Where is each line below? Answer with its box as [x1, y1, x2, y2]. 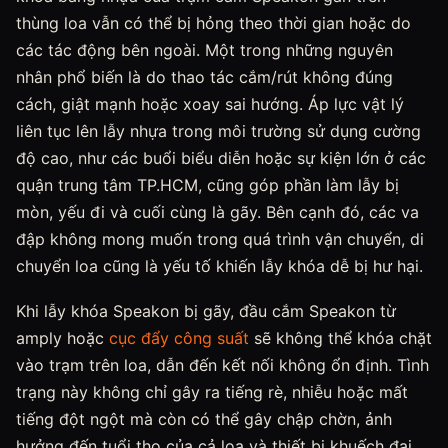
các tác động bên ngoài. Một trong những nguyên [16, 40, 393, 60]
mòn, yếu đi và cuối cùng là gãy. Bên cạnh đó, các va [16, 202, 419, 222]
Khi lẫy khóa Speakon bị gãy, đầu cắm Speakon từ [16, 301, 396, 321]
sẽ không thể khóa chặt [249, 328, 432, 348]
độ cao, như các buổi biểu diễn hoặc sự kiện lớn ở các [16, 148, 426, 168]
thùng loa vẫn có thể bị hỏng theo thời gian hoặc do [16, 13, 411, 33]
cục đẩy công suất [109, 328, 249, 348]
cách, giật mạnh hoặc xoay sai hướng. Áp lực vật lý [16, 94, 404, 114]
